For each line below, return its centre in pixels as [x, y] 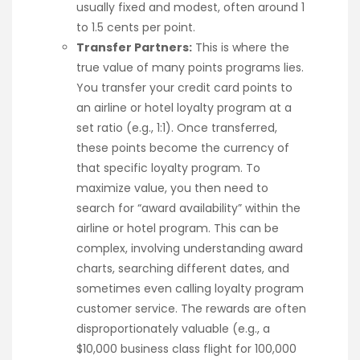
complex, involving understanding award [190, 248]
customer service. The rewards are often [191, 308]
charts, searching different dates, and [183, 268]
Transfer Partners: [134, 47]
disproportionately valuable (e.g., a [173, 328]
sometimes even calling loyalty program [190, 288]
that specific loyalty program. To [168, 168]
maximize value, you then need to [172, 188]
